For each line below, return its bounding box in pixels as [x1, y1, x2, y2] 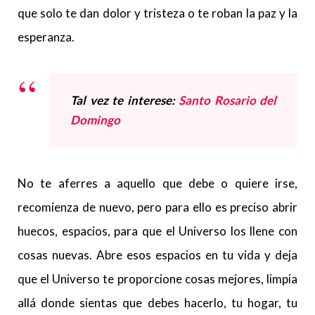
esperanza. [18, 30, 75, 44]
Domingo [70, 112, 120, 127]
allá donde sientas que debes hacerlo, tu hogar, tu [18, 295, 297, 310]
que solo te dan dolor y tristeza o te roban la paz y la [18, 6, 297, 20]
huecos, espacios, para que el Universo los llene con [18, 224, 297, 238]
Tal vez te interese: [70, 93, 179, 108]
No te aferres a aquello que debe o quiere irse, [18, 176, 297, 191]
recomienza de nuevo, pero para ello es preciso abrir [18, 200, 297, 214]
